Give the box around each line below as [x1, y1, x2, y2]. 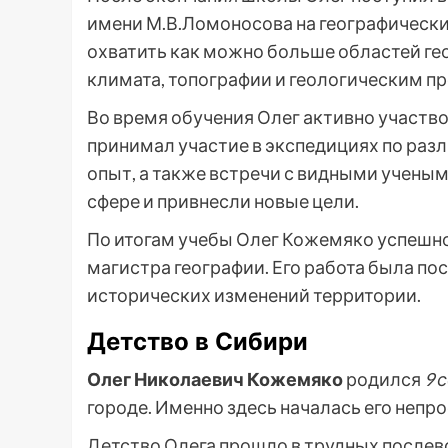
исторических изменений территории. [87, 284, 421, 307]
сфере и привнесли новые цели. [87, 190, 359, 213]
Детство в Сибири [87, 327, 308, 357]
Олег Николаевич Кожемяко [87, 368, 343, 391]
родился [343, 368, 424, 391]
